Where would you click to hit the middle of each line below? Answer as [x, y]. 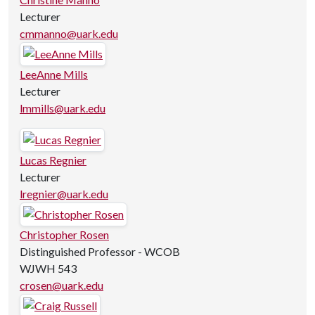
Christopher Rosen [64, 234]
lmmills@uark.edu [63, 108]
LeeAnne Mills [54, 74]
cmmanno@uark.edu [69, 33]
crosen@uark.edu [62, 285]
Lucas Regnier [53, 160]
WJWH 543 [48, 268]
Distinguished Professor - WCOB [100, 251]
